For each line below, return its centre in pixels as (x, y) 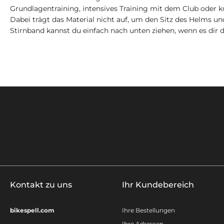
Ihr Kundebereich (158, 185)
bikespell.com (32, 210)
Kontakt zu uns (41, 185)
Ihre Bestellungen (148, 210)
